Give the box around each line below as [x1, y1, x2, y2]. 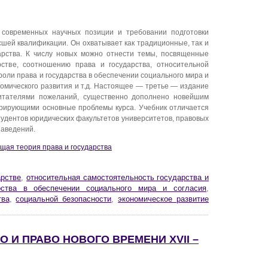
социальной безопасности [16, 194, 112, 203]
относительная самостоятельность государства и [26, 173, 209, 182]
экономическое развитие [118, 194, 209, 203]
